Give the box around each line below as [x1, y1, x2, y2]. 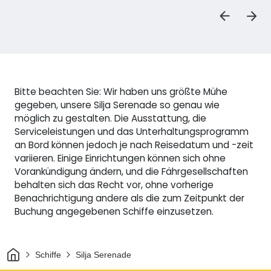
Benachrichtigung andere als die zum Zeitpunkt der [15, 192, 244, 205]
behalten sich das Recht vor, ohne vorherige [15, 178, 214, 192]
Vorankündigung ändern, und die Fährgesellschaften [15, 165, 248, 178]
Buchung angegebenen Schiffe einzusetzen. [15, 205, 214, 218]
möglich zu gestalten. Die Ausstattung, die [15, 112, 206, 125]
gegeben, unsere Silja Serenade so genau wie [15, 99, 220, 112]
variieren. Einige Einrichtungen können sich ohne [15, 152, 226, 165]
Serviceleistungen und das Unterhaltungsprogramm [15, 125, 249, 139]
